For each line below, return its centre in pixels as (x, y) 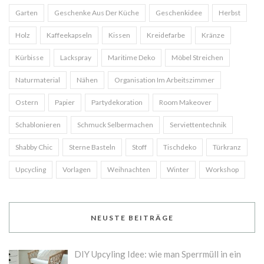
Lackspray (76, 57)
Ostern (27, 102)
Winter (178, 169)
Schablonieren (38, 124)
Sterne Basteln (92, 147)
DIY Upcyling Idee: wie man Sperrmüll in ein (158, 254)
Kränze (213, 35)
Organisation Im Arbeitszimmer (164, 80)
